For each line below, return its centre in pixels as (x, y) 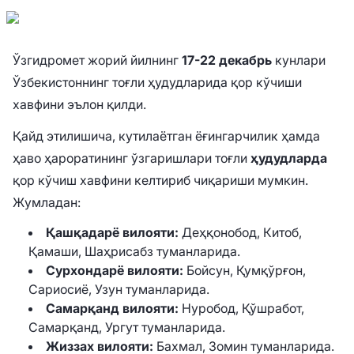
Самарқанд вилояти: (112, 308)
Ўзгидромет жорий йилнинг (97, 60)
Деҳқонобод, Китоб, (240, 232)
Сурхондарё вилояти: (115, 270)
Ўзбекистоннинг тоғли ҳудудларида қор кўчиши (157, 82)
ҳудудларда (289, 158)
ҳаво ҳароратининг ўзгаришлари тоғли (132, 158)
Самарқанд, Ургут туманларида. (127, 327)
